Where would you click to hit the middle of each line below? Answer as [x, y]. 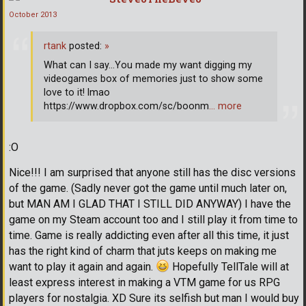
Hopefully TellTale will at [229, 267]
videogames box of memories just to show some [153, 79]
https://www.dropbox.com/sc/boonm [126, 106]
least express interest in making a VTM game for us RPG [144, 283]
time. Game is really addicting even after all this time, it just [149, 236]
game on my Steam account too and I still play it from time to [153, 220]
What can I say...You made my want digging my [148, 65]
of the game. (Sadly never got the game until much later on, [148, 189]
